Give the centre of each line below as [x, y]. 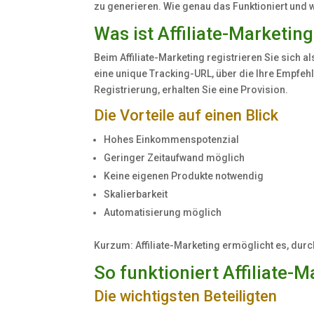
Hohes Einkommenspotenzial [172, 140]
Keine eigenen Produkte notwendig [184, 176]
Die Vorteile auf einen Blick [186, 116]
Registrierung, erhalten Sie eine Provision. [191, 90]
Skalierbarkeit [136, 194]
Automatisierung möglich [163, 213]
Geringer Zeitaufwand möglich [175, 158]
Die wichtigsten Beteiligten [186, 296]
